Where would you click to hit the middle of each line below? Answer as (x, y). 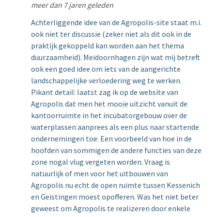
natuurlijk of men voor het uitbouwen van (100, 173)
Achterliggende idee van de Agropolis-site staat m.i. (116, 22)
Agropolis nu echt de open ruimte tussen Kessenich (116, 185)
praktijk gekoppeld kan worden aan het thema (108, 46)
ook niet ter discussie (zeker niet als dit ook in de (111, 34)
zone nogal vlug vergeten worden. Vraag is (101, 162)
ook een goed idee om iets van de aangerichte (106, 69)
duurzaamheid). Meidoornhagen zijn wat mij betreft (116, 57)
